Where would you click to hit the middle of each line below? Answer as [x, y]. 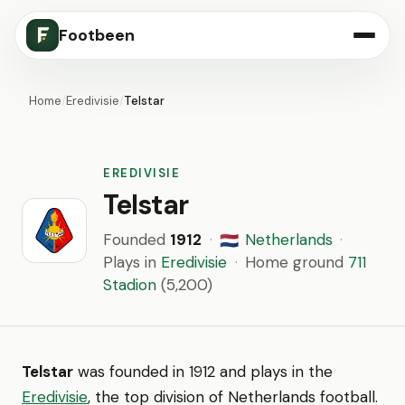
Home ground [297, 262]
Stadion [130, 285]
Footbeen [97, 35]
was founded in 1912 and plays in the [203, 372]
